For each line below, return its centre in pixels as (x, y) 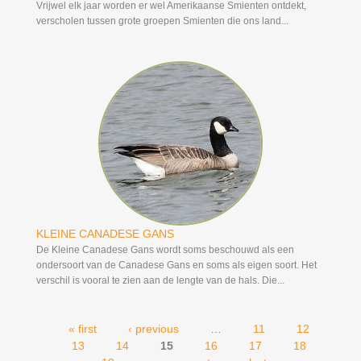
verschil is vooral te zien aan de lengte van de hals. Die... (160, 281)
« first (82, 329)
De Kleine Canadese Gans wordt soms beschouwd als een (165, 250)
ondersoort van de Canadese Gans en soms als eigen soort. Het (176, 266)
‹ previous (153, 329)
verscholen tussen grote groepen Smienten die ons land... (162, 21)
